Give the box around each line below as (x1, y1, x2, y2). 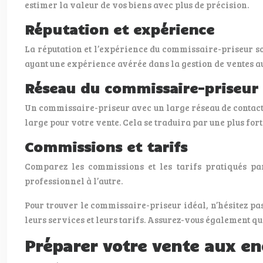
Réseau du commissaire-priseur (25, 79, 258, 96)
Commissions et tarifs (25, 138, 187, 155)
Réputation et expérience (25, 21, 214, 38)
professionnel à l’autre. (25, 175, 123, 187)
